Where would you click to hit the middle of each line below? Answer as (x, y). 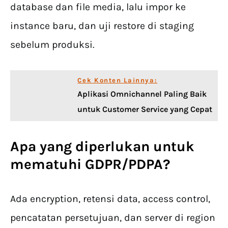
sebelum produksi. (52, 45)
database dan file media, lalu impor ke (98, 7)
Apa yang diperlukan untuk (102, 147)
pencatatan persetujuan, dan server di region (113, 218)
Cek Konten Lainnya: (118, 80)
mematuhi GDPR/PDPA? (90, 164)
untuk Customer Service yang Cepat (145, 109)
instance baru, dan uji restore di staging (102, 26)
